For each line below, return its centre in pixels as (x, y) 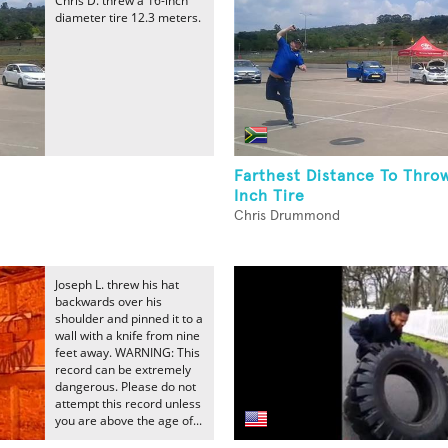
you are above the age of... (128, 420)
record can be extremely (123, 369)
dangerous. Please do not (125, 386)
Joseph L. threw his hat (117, 284)
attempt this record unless (128, 403)
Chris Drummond (287, 216)
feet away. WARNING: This (127, 352)
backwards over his (108, 301)
